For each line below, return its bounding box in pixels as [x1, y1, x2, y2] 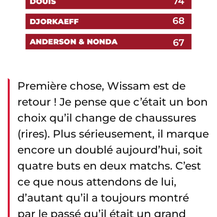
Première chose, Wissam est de [17, 79, 186, 93]
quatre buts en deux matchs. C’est [17, 159, 201, 173]
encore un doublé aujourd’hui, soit [17, 143, 202, 157]
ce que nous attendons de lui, [17, 175, 176, 189]
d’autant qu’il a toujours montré [17, 191, 189, 205]
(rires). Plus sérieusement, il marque [17, 127, 209, 141]
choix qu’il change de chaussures [17, 111, 196, 125]
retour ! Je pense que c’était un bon [17, 95, 208, 109]
